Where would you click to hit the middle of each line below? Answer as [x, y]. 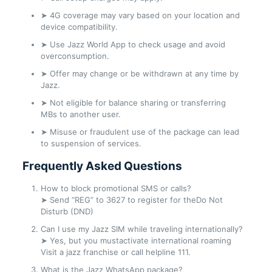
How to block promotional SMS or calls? [116, 188]
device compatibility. [79, 26]
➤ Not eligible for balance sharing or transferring [133, 102]
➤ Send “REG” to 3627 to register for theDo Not [131, 199]
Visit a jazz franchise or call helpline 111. [115, 252]
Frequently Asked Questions [102, 166]
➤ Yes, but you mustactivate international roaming [136, 240]
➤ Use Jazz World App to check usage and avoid [133, 44]
